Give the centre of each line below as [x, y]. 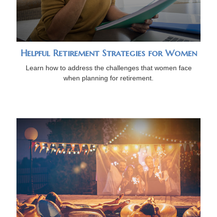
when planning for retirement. [108, 78]
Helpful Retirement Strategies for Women [108, 53]
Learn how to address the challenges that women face [108, 68]
